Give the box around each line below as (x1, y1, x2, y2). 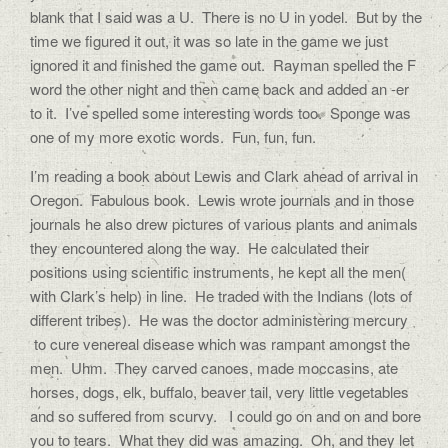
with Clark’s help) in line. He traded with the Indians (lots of (30, 285, 412, 306)
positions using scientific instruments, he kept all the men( (30, 261, 406, 282)
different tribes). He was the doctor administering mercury (30, 309, 408, 330)
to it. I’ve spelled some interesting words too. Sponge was (30, 102, 411, 123)
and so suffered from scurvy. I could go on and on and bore (30, 405, 421, 426)
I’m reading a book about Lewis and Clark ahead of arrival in (30, 165, 418, 186)
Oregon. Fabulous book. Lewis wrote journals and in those (30, 189, 414, 210)
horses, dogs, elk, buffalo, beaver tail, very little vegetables (30, 381, 409, 402)
